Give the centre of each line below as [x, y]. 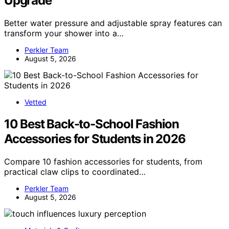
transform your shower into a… [64, 33]
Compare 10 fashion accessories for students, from [103, 161]
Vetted [36, 102]
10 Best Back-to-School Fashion [91, 124]
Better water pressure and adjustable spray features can [113, 23]
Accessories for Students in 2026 [95, 139]
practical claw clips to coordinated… [75, 171]
